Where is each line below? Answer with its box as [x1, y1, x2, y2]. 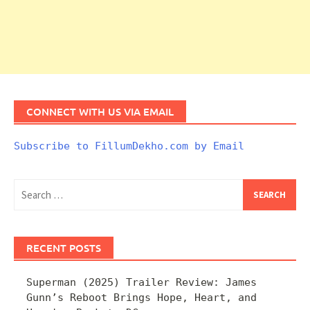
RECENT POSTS [26, 240, 101, 255]
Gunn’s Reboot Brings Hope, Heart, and [26, 291, 257, 304]
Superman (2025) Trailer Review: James [26, 275, 257, 289]
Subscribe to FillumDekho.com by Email [14, 139, 244, 152]
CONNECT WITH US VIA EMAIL [26, 104, 174, 118]
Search [13, 180, 51, 193]
